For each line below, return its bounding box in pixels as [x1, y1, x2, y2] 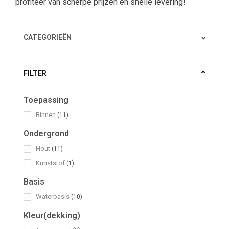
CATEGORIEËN [24, 33, 72, 42]
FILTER [24, 69, 47, 78]
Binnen [36, 111, 57, 119]
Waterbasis [36, 193, 71, 201]
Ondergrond [24, 129, 69, 139]
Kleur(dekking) [24, 211, 80, 221]
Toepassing [24, 95, 68, 105]
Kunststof [36, 159, 66, 167]
